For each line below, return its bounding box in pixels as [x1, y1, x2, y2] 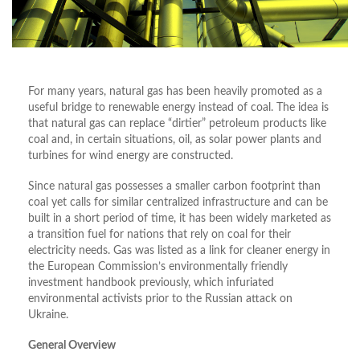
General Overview [28, 340, 116, 352]
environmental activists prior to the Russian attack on [28, 293, 292, 305]
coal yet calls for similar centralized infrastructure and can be [28, 197, 328, 209]
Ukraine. [28, 309, 68, 321]
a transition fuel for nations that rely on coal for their [28, 229, 291, 241]
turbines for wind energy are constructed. [28, 150, 233, 162]
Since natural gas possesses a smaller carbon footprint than [28, 181, 321, 193]
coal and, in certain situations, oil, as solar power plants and [28, 134, 321, 146]
